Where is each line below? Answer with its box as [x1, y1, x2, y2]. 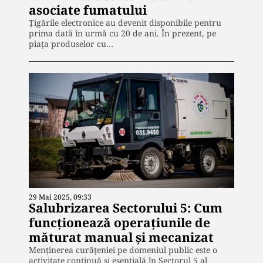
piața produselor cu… [29, 38, 113, 49]
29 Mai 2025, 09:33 [29, 192, 92, 203]
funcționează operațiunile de [29, 214, 210, 231]
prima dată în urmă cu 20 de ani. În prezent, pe [29, 27, 216, 39]
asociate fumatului [29, 1, 147, 18]
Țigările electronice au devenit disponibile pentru [29, 16, 221, 28]
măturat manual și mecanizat [29, 229, 214, 246]
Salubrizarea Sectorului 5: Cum [29, 200, 222, 217]
